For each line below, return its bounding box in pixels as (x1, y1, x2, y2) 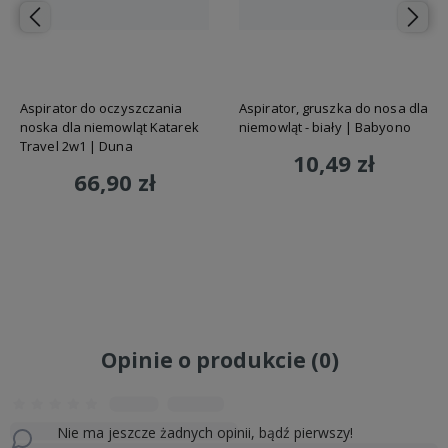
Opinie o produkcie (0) (101, 346, 339, 375)
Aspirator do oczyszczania (20, 99, 183, 118)
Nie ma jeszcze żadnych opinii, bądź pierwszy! (57, 423, 354, 443)
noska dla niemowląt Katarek (20, 118, 199, 137)
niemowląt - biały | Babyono (239, 118, 411, 137)
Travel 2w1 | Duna (20, 137, 133, 156)
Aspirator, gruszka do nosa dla (239, 99, 429, 118)
